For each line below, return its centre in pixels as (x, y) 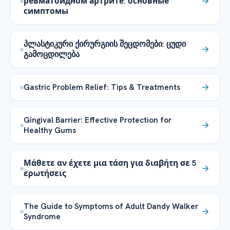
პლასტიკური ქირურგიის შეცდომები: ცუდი (105, 44)
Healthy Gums (50, 130)
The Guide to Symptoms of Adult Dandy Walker (111, 206)
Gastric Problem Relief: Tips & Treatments (102, 87)
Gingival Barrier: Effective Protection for (98, 120)
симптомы (46, 11)
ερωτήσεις (45, 174)
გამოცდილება (52, 54)
